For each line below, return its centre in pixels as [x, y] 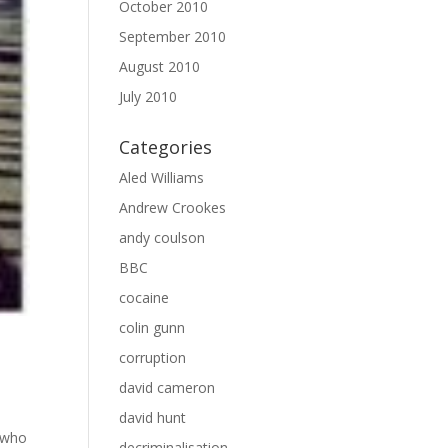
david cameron [167, 387]
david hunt [153, 417]
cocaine [144, 297]
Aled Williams [162, 177]
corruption [153, 357]
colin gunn [152, 327]
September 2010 [173, 36]
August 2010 [160, 66]
